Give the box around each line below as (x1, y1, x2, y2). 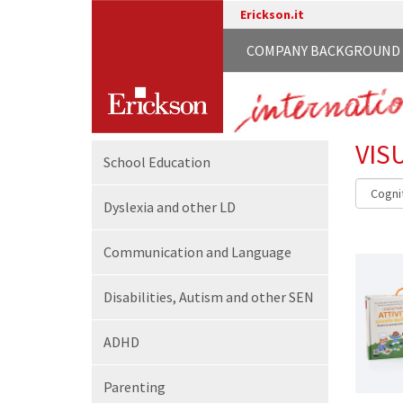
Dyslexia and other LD (103, 198, 236, 216)
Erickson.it (239, 6, 304, 22)
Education (148, 153, 210, 171)
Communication (103, 243, 206, 261)
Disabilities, (103, 288, 179, 306)
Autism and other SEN (179, 288, 314, 306)
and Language (206, 243, 291, 261)
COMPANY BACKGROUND (246, 41, 400, 59)
